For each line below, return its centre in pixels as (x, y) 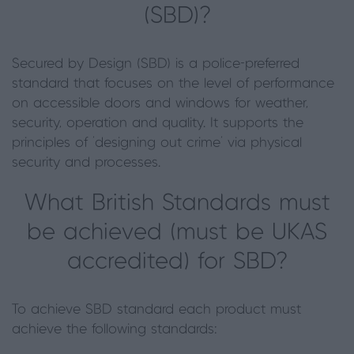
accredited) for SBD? (177, 262)
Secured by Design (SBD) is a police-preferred (156, 64)
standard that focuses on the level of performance (173, 84)
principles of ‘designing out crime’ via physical (157, 143)
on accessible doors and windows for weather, (160, 104)
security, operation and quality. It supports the (158, 123)
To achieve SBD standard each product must (156, 310)
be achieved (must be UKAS (177, 233)
